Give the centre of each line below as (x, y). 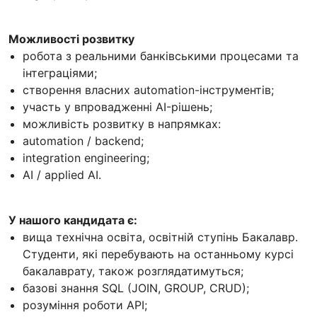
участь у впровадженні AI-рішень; (117, 106)
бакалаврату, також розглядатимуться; (133, 271)
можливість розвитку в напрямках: (122, 123)
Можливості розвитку (71, 39)
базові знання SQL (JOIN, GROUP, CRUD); (136, 288)
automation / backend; (83, 140)
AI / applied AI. (62, 174)
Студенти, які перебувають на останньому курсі (158, 254)
